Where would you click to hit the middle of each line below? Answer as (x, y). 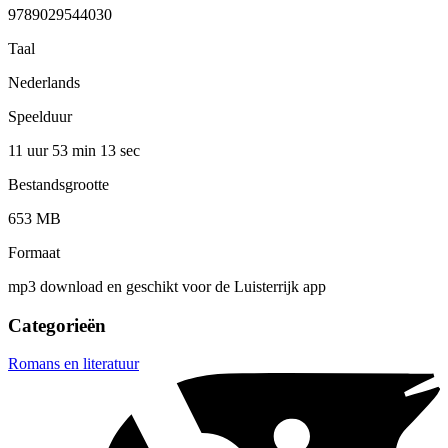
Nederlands (44, 82)
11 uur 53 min (54, 150)
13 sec (120, 150)
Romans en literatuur (73, 364)
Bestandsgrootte (58, 184)
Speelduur (40, 116)
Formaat (34, 252)
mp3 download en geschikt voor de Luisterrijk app (167, 286)
